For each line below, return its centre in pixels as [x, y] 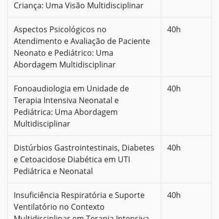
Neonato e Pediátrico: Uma [64, 53]
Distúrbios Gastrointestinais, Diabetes [84, 147]
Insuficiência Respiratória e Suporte [79, 195]
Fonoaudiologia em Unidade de [71, 88]
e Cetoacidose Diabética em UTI [72, 159]
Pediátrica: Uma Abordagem [66, 112]
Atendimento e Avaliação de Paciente [82, 41]
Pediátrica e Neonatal [53, 171]
